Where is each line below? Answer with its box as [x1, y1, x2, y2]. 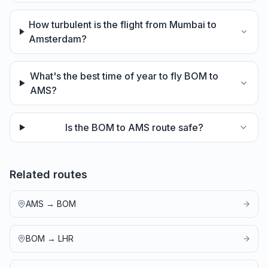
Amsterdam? [29, 33, 87, 45]
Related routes [10, 168, 87, 181]
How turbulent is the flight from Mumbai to [29, 19, 217, 31]
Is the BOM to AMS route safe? [65, 121, 203, 133]
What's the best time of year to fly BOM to [29, 70, 218, 82]
